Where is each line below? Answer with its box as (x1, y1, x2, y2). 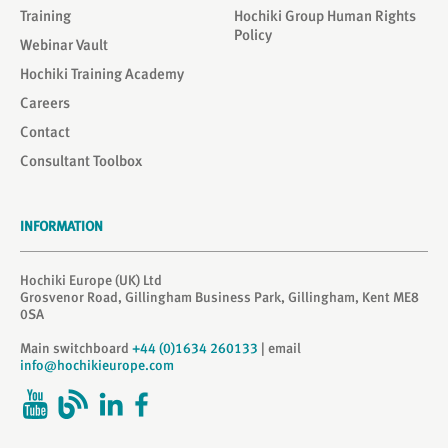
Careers (20, 94, 70, 112)
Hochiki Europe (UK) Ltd (20, 272, 162, 288)
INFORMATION (20, 218, 103, 234)
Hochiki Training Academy (20, 65, 184, 83)
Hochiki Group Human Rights (234, 7, 416, 25)
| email (258, 340, 301, 356)
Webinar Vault (20, 36, 108, 54)
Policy (234, 26, 272, 44)
